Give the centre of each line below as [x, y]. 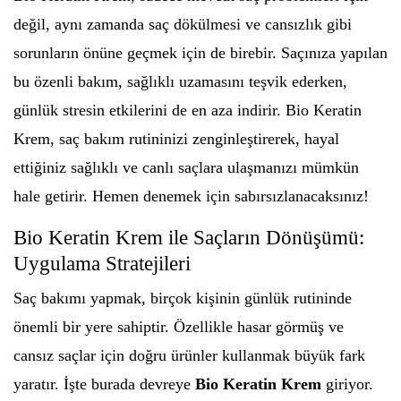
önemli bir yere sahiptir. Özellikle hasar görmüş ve [179, 327]
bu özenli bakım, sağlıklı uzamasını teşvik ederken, [180, 81]
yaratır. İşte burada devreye [104, 384]
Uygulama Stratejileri [102, 264]
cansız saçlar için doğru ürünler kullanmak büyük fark [189, 355]
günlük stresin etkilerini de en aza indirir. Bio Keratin [188, 110]
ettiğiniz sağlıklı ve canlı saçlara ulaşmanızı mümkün [186, 167]
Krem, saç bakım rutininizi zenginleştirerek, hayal [176, 139]
